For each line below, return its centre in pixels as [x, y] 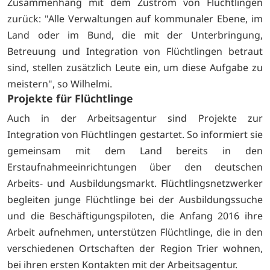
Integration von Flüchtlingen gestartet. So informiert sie [135, 134]
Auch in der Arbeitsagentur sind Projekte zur [135, 118]
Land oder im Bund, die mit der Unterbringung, [135, 35]
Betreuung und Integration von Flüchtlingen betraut [135, 51]
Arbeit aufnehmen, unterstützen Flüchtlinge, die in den [135, 232]
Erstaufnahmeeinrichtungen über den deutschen [135, 167]
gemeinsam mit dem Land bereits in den [135, 150]
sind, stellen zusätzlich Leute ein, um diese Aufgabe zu [135, 67]
